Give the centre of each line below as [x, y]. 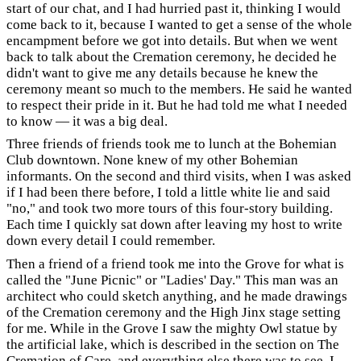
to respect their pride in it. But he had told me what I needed [177, 105]
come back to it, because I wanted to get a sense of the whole [179, 24]
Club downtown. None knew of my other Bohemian [152, 160]
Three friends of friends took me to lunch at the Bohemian [172, 144]
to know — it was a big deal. [87, 121]
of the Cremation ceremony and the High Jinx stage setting [174, 312]
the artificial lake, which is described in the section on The [173, 344]
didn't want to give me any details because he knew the [162, 73]
